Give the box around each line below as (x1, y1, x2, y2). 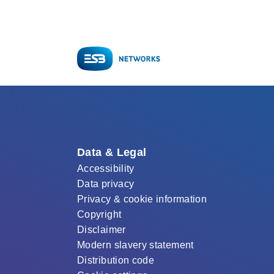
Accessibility (77, 163, 135, 174)
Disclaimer (77, 224, 126, 235)
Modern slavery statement (77, 240, 194, 250)
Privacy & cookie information (77, 194, 207, 204)
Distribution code (77, 255, 155, 265)
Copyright (77, 209, 122, 220)
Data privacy (77, 179, 135, 189)
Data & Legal (77, 146, 147, 158)
